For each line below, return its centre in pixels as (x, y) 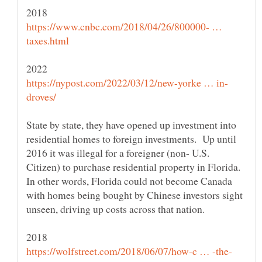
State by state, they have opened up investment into (131, 124)
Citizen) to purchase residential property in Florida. (135, 166)
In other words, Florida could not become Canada (129, 180)
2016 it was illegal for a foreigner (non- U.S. (118, 152)
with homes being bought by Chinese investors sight (135, 194)
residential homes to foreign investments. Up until (131, 138)
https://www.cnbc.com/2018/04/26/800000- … (124, 26)
